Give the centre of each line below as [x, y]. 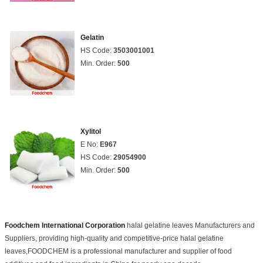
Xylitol [90, 131]
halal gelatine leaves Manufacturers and [190, 225]
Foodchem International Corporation [65, 225]
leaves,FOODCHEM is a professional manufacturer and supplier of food [118, 251]
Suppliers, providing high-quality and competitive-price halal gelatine [114, 238]
